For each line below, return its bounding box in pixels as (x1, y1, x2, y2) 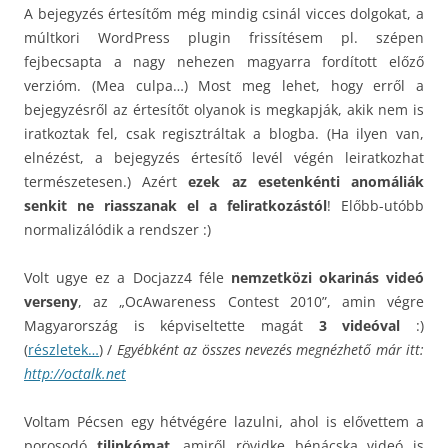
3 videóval (318, 316, 401, 335)
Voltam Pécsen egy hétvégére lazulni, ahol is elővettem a (24, 412, 424, 431)
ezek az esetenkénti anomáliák (188, 172, 425, 191)
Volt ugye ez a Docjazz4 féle (24, 268, 231, 287)
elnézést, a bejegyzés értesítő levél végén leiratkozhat (24, 148, 424, 167)
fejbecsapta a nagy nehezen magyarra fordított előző (24, 52, 424, 71)
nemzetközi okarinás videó (230, 268, 424, 287)
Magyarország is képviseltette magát (24, 316, 319, 335)
